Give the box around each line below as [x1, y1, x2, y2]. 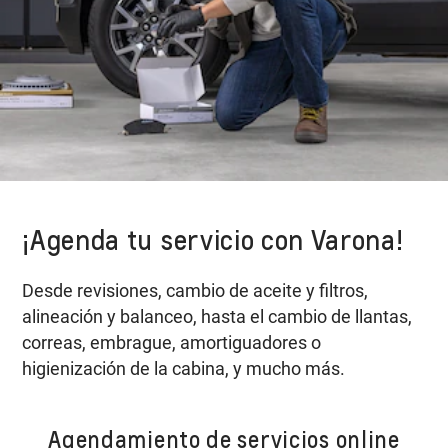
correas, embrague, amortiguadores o [22, 332, 322, 354]
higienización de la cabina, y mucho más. [22, 358, 346, 380]
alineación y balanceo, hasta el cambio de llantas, [22, 306, 413, 328]
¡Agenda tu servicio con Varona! [22, 223, 404, 257]
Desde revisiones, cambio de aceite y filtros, [22, 280, 369, 302]
